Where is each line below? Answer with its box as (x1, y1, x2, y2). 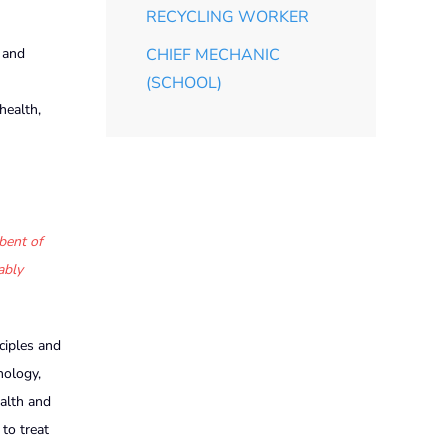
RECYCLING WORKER (146, 5, 309, 28)
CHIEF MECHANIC (146, 43, 280, 66)
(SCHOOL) (146, 71, 222, 94)
